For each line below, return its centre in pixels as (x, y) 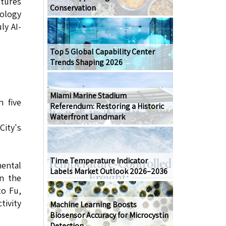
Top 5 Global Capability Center (102, 52)
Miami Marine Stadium (88, 96)
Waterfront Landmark (87, 117)
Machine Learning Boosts (93, 205)
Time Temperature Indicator (99, 161)
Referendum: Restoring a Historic (107, 106)
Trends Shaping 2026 (86, 63)
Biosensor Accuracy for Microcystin (109, 215)
